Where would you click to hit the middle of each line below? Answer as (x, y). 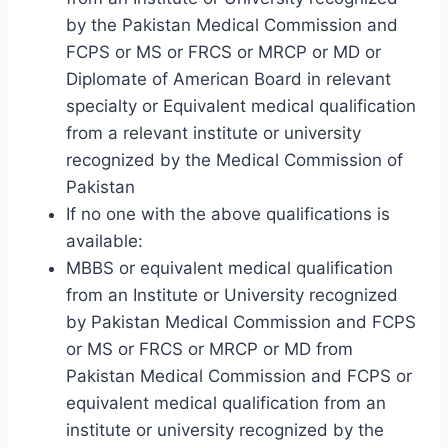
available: (104, 240)
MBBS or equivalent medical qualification (229, 267)
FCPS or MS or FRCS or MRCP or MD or (223, 51)
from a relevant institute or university (213, 132)
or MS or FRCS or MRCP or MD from (209, 348)
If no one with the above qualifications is (228, 213)
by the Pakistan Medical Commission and (232, 24)
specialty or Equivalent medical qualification (241, 105)
